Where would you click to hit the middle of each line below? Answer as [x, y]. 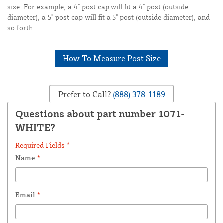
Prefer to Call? [84, 94]
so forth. [21, 27]
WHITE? [35, 127]
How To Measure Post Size [111, 58]
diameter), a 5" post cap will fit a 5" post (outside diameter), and [109, 17]
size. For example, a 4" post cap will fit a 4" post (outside [98, 6]
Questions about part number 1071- [100, 113]
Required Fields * [43, 145]
